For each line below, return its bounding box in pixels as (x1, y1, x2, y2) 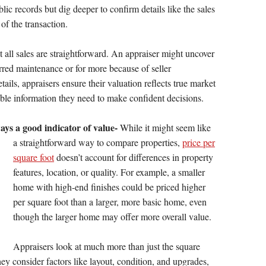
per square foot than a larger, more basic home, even (13, 195, 207, 208)
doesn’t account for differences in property (54, 151, 213, 164)
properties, (141, 136, 182, 149)
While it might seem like (118, 121, 211, 134)
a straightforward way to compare (13, 136, 141, 149)
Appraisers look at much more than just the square (13, 240, 200, 253)
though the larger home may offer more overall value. (13, 210, 211, 223)
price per (182, 136, 215, 149)
